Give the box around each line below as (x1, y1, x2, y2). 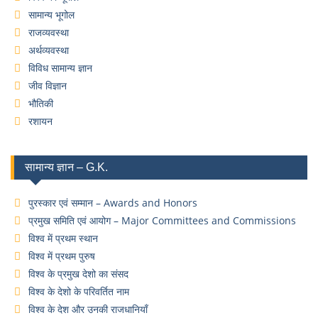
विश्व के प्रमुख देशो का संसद (28, 267, 128, 280)
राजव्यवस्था (28, 26, 69, 39)
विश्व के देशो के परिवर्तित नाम (28, 285, 129, 298)
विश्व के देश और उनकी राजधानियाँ (28, 302, 148, 316)
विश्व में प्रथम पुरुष (28, 249, 95, 263)
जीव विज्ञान (28, 79, 67, 92)
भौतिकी (28, 97, 53, 110)
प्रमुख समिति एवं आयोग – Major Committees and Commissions (28, 214, 296, 227)
